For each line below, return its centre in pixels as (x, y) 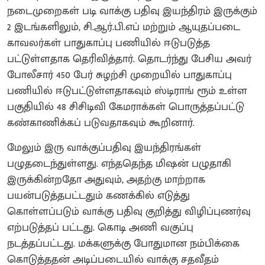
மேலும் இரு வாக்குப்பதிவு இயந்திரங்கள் (104, 148)
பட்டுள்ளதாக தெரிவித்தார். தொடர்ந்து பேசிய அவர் (129, 59)
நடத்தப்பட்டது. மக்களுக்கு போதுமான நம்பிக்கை (123, 243)
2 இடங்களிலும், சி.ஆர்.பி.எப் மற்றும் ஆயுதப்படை (124, 27)
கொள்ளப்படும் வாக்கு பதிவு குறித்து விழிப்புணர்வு (129, 211)
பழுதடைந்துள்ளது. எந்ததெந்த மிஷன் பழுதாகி (119, 164)
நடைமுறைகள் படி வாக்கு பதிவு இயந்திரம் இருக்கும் (132, 11)
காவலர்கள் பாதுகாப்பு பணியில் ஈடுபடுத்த (109, 43)
